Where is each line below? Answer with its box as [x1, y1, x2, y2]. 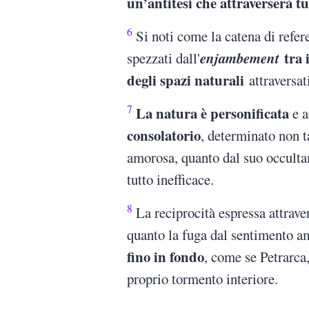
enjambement [200, 48, 280, 69]
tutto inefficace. [127, 170, 215, 190]
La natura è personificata [136, 103, 290, 124]
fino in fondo [127, 246, 205, 268]
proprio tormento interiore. [127, 269, 279, 289]
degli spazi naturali [127, 70, 245, 91]
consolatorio [127, 125, 201, 146]
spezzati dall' [127, 48, 201, 68]
